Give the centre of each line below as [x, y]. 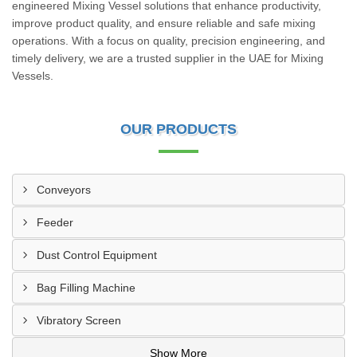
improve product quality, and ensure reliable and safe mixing [164, 23]
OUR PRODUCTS [178, 129]
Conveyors [64, 190]
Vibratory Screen [79, 320]
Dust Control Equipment [97, 255]
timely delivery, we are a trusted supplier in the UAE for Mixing [168, 58]
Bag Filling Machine [86, 288]
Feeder [55, 222]
